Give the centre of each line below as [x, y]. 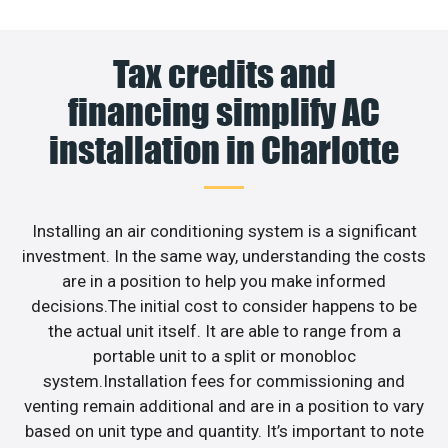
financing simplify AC [224, 111]
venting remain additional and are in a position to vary [224, 405]
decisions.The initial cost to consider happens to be [224, 305]
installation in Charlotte [224, 149]
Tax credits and [224, 73]
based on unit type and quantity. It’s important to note [224, 430]
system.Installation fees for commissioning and [224, 380]
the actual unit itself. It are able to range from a [224, 330]
